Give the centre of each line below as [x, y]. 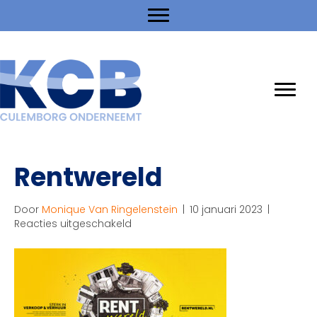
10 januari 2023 [226, 209]
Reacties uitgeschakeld [73, 223]
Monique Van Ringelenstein [110, 209]
